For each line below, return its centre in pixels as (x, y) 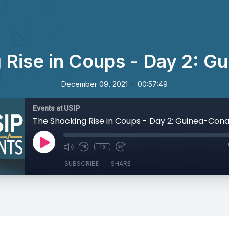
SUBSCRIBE (82, 163)
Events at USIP (56, 108)
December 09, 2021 (95, 84)
